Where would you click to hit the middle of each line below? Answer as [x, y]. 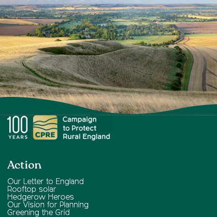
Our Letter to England [46, 182]
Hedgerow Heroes [41, 198]
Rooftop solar [32, 190]
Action [24, 166]
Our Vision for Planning [48, 206]
